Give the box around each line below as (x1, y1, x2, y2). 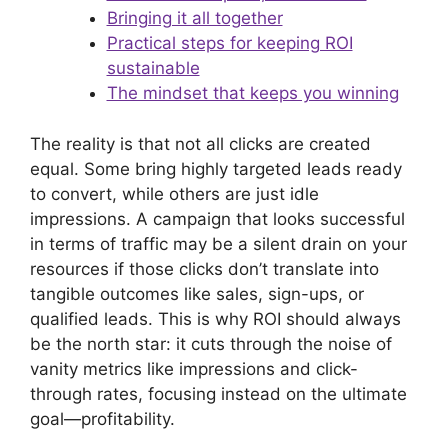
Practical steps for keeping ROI (106, 33, 353, 54)
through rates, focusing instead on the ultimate (30, 383, 407, 404)
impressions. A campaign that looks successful (30, 208, 405, 229)
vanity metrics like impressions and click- (30, 358, 358, 379)
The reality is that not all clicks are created (30, 133, 371, 154)
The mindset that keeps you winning (106, 83, 399, 104)
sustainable (106, 58, 200, 79)
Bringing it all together (106, 8, 283, 29)
